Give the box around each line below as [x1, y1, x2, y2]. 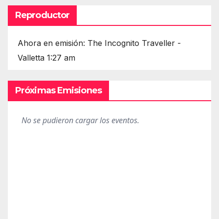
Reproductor [15, 10, 70, 21]
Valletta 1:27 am [18, 53, 75, 63]
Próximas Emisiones [15, 85, 102, 96]
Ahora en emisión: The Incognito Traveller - [18, 38, 181, 48]
